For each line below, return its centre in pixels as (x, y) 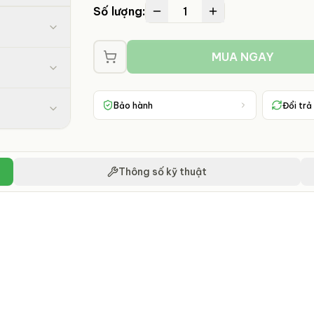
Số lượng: (120, 11)
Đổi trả (298, 105)
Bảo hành (134, 105)
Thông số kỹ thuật (163, 172)
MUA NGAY (243, 57)
